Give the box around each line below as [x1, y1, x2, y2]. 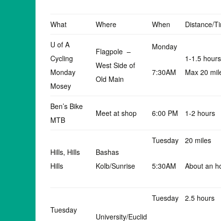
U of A [50, 39, 70, 49]
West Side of [96, 60, 137, 70]
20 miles [185, 135, 211, 145]
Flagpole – [96, 46, 131, 56]
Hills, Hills [50, 147, 80, 157]
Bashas [96, 147, 119, 157]
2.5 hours [185, 193, 215, 203]
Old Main [96, 74, 124, 84]
